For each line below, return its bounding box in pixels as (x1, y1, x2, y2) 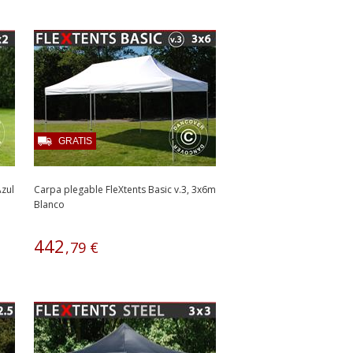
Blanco (34, 198, 65, 211)
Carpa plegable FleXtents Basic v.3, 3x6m (34, 183, 216, 196)
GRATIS (58, 136, 92, 147)
